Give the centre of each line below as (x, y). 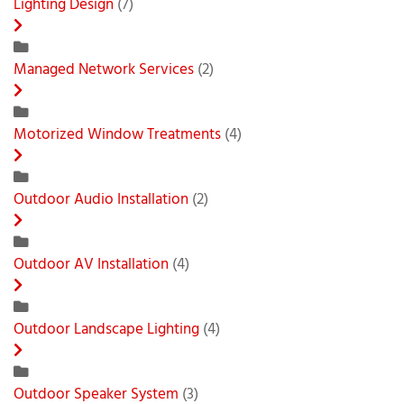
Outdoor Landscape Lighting (106, 330)
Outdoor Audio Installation (101, 200)
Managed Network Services (106, 70)
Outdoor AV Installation (93, 265)
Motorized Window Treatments (117, 135)
